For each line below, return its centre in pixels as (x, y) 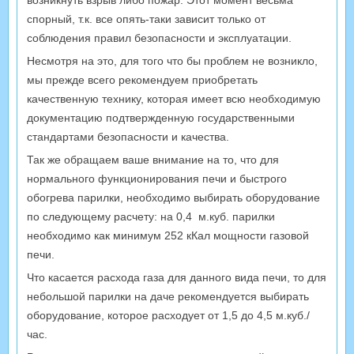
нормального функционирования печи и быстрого (157, 178)
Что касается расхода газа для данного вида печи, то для (177, 277)
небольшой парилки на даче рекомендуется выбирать (168, 296)
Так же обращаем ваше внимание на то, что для (153, 159)
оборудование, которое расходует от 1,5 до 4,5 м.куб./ (168, 315)
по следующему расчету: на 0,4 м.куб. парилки (151, 216)
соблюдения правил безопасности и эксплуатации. (159, 38)
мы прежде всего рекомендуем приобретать (142, 79)
